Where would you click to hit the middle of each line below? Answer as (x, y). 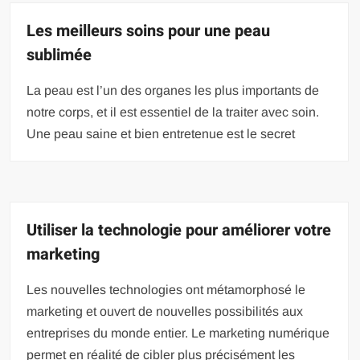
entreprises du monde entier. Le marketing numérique (178, 333)
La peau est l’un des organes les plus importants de (173, 90)
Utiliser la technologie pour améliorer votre (179, 230)
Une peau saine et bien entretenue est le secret (161, 133)
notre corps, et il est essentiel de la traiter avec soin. (173, 112)
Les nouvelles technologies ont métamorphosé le (166, 289)
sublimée (59, 55)
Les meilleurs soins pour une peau (149, 31)
